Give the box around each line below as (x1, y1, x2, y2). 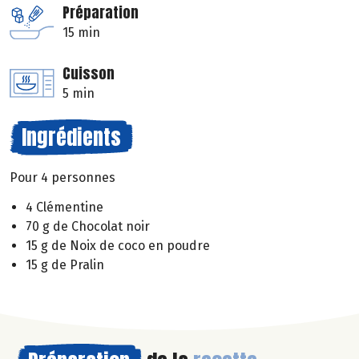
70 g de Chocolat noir (26, 219, 150, 235)
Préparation (63, 2, 139, 24)
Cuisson (63, 63, 115, 85)
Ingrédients (22, 121, 121, 154)
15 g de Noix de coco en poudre (26, 238, 210, 254)
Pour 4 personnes (10, 170, 115, 186)
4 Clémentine (26, 200, 103, 216)
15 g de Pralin (26, 257, 104, 273)
